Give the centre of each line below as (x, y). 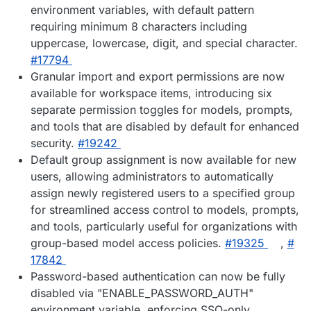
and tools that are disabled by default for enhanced (165, 127)
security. (54, 143)
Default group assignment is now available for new (163, 160)
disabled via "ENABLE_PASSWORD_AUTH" (142, 293)
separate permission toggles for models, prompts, (162, 110)
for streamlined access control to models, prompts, (165, 210)
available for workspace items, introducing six (151, 93)
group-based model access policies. (128, 243)
